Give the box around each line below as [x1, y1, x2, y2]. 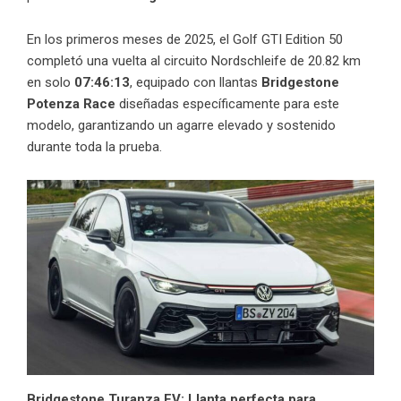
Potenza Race [27, 95, 115, 112]
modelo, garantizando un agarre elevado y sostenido [27, 116, 336, 133]
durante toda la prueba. [27, 138, 162, 155]
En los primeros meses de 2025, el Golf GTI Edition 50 [27, 30, 343, 47]
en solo [27, 73, 74, 90]
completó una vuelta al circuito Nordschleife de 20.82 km [27, 52, 361, 69]
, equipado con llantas [130, 73, 261, 90]
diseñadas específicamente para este [115, 95, 339, 112]
